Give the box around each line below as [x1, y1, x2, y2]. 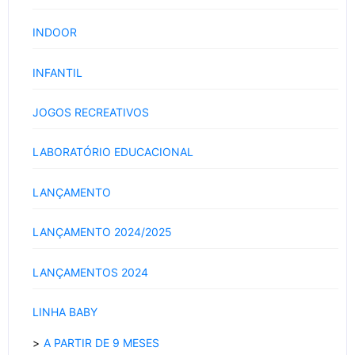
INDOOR [32, 25, 77, 40]
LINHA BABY [32, 304, 97, 319]
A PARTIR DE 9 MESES [44, 336, 159, 350]
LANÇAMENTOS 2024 [32, 265, 148, 279]
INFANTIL [32, 65, 82, 79]
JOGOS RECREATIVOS [32, 105, 149, 120]
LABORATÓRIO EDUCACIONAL [32, 145, 193, 159]
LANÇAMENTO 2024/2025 [32, 225, 172, 239]
